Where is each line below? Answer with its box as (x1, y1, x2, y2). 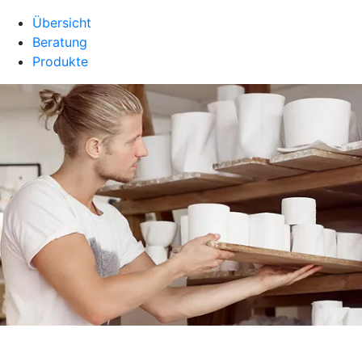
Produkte (32, 53, 88, 69)
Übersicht (32, 15, 91, 31)
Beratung (32, 34, 87, 50)
